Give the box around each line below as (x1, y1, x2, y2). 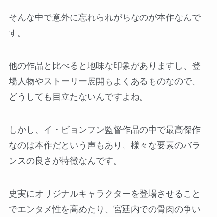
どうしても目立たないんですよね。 (8, 92, 148, 102)
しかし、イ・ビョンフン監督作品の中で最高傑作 (8, 124, 201, 135)
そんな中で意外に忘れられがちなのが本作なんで (8, 13, 201, 23)
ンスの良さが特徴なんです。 (8, 155, 122, 166)
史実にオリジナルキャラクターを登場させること (8, 188, 201, 199)
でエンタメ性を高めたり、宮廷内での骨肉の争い (8, 204, 201, 214)
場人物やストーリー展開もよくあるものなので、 (8, 77, 201, 87)
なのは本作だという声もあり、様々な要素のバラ (8, 140, 201, 150)
